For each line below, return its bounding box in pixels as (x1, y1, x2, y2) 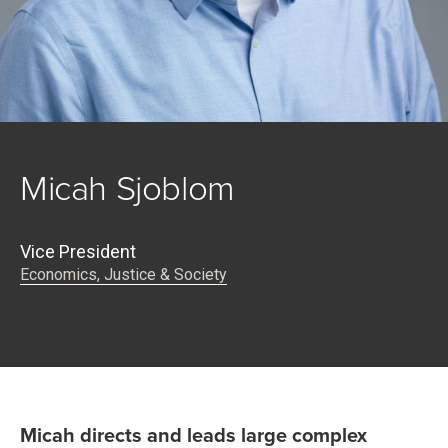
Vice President (20, 241, 136, 262)
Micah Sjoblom (20, 168, 235, 210)
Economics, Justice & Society (20, 265, 227, 284)
